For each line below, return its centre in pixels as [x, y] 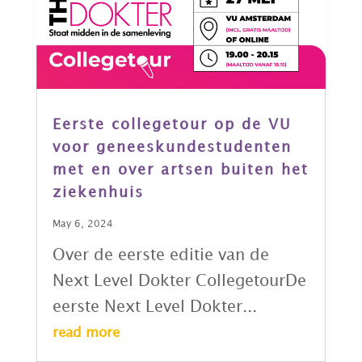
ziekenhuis [98, 192]
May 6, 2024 [82, 224]
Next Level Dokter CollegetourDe [179, 281]
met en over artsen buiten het [180, 170]
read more [86, 333]
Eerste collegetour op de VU [171, 124]
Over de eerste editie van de [160, 255]
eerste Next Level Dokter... [154, 307]
